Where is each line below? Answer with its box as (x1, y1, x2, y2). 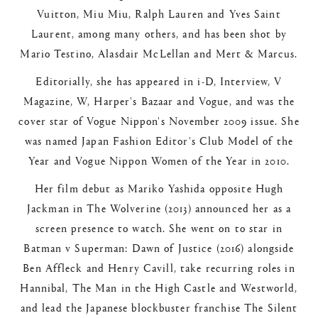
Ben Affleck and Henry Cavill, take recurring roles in (23, 259, 295, 276)
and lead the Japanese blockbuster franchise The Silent (20, 299, 298, 316)
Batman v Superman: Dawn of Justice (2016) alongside (23, 239, 295, 256)
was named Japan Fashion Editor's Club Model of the (24, 132, 294, 149)
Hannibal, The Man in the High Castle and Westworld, (20, 279, 298, 296)
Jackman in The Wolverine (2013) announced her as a (26, 199, 292, 216)
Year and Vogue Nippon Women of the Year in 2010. (28, 152, 290, 169)
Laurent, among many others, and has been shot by (31, 24, 287, 41)
